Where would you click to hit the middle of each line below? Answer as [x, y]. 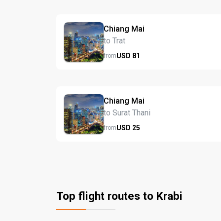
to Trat [114, 40]
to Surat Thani [127, 112]
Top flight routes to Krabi [119, 196]
